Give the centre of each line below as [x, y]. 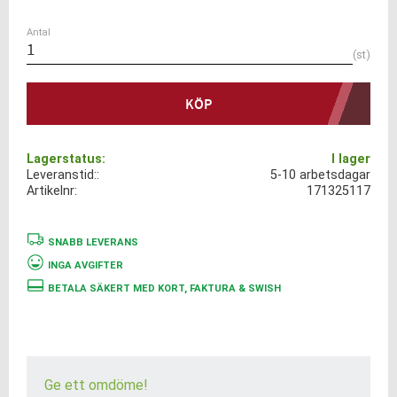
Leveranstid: [62, 175]
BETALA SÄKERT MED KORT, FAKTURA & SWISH [164, 288]
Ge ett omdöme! [96, 385]
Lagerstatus [64, 160]
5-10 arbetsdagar [320, 175]
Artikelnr [51, 191]
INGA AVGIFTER [86, 265]
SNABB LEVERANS [93, 242]
